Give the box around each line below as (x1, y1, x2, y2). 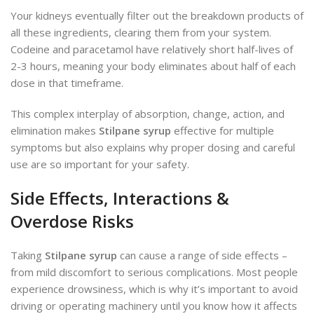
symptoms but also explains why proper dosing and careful (11, 140, 295, 155)
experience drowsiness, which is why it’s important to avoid (11, 282, 298, 296)
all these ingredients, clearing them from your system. (11, 25, 271, 40)
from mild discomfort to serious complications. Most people (11, 265, 298, 280)
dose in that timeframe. (11, 76, 123, 90)
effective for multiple (171, 123, 274, 138)
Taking (11, 248, 45, 263)
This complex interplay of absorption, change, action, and (11, 107, 285, 121)
